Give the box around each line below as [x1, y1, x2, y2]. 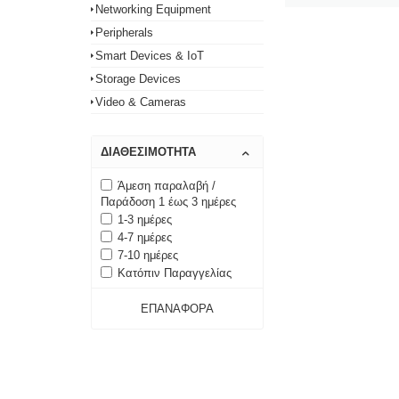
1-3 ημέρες [118, 213, 172, 226]
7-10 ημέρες [118, 248, 178, 262]
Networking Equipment [95, 3, 211, 16]
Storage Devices [95, 72, 181, 85]
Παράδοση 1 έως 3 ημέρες [101, 195, 236, 208]
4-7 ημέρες [118, 231, 172, 244]
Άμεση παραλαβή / [118, 179, 216, 192]
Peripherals [95, 26, 153, 39]
